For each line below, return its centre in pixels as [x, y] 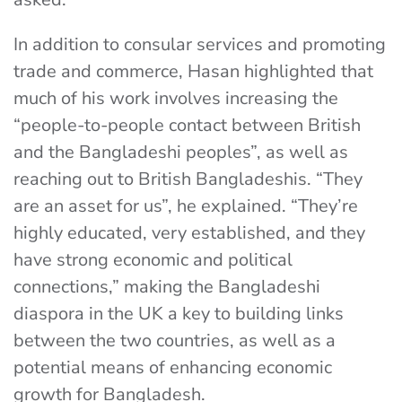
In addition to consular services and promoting [200, 44]
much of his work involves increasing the [176, 98]
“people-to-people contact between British [187, 125]
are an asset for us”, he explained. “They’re [186, 206]
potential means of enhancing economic [173, 367]
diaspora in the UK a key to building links [179, 314]
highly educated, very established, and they [189, 233]
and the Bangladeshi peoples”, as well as [181, 152]
